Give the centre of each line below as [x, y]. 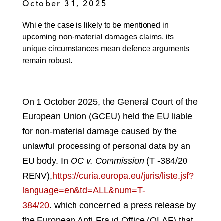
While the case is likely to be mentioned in [95, 25]
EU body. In [46, 161]
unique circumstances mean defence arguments [106, 49]
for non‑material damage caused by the [99, 131]
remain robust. [47, 61]
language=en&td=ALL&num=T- [84, 191]
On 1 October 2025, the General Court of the [110, 102]
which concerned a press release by [124, 205]
